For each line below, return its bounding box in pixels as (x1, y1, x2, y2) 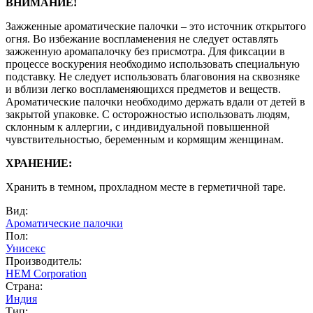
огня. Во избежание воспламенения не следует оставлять (6, 32, 278, 45)
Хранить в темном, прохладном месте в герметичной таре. (6, 180, 286, 193)
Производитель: (6, 254, 82, 267)
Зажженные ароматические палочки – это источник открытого (6, 20, 306, 32)
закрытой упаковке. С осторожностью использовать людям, (6, 108, 290, 120)
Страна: (6, 279, 43, 292)
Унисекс (6, 242, 45, 254)
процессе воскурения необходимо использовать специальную (6, 57, 300, 70)
